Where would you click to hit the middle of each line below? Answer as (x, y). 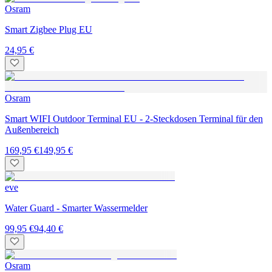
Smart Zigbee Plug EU (49, 30)
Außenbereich (32, 130)
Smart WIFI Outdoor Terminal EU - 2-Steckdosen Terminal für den (134, 119)
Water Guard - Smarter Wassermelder (76, 208)
